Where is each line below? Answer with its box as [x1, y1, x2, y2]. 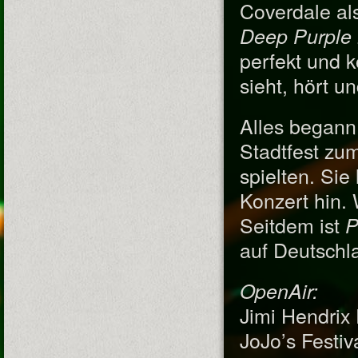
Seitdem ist [240, 210, 345, 239]
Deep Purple [240, 22, 352, 50]
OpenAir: [240, 276, 324, 304]
